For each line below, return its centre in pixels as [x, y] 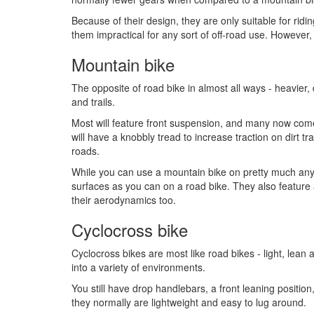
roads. [86, 151]
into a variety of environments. [138, 267]
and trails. [93, 102]
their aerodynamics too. [124, 200]
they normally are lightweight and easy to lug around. [189, 302]
